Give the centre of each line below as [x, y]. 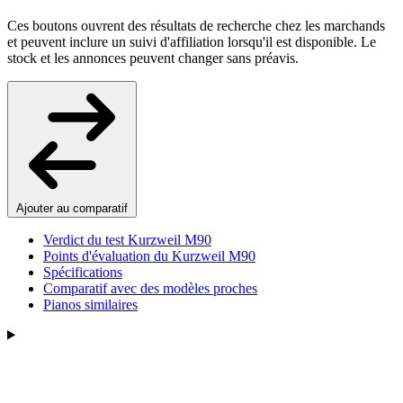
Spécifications [83, 272]
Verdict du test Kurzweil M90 [127, 239]
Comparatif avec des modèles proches [150, 288]
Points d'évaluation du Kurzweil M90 [149, 255]
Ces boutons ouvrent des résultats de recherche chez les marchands [196, 25]
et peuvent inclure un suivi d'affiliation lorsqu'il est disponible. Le [192, 41]
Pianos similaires [90, 304]
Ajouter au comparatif [72, 208]
